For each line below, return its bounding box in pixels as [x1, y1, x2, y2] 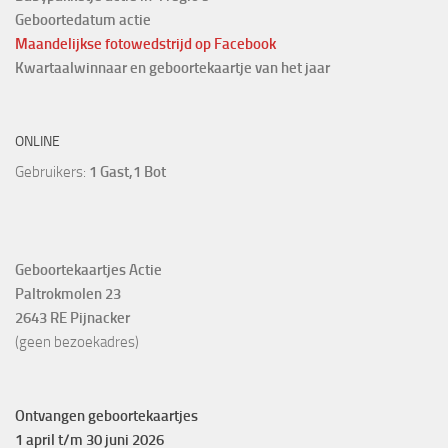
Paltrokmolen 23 [15, 284, 121, 303]
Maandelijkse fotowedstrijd [15, 34, 192, 53]
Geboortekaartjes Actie [15, 260, 162, 279]
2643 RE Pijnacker [15, 308, 130, 327]
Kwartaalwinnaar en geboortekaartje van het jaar [15, 58, 330, 77]
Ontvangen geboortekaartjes [15, 406, 198, 425]
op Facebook [195, 34, 276, 53]
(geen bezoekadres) [15, 332, 139, 351]
